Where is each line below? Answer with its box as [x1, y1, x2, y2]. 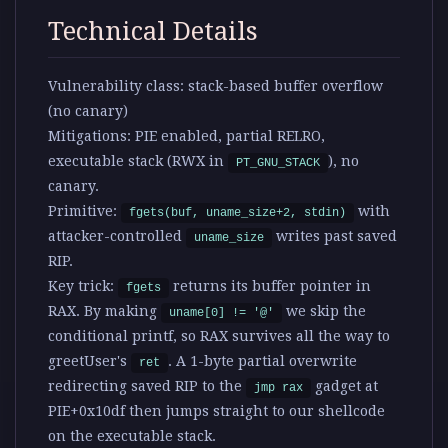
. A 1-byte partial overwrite [168, 353, 357, 370]
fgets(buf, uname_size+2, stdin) [129, 206, 346, 221]
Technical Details [48, 16, 258, 47]
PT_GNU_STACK [236, 156, 320, 171]
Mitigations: [48, 128, 131, 145]
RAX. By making [48, 303, 161, 320]
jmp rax [254, 381, 303, 396]
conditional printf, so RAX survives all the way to [48, 328, 390, 345]
